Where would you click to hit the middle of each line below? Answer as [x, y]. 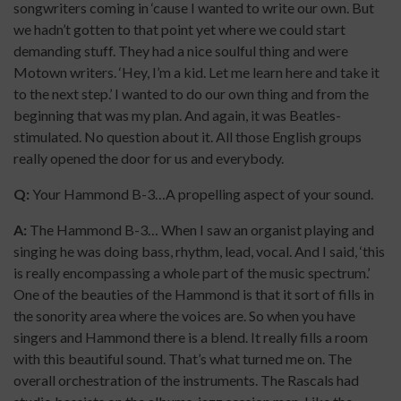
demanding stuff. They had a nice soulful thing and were [181, 51]
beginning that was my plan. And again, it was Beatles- [177, 115]
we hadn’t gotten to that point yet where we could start [179, 30]
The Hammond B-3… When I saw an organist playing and [200, 230]
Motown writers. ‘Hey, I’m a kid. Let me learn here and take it [196, 73]
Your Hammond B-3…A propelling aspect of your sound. [201, 194]
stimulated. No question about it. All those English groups [188, 137]
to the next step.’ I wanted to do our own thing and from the [191, 94]
